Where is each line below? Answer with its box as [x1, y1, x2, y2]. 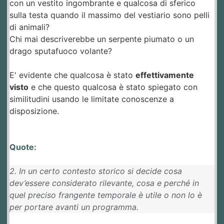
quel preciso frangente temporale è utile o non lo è [9, 190, 202, 200]
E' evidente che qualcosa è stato [9, 70, 135, 80]
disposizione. [9, 106, 59, 116]
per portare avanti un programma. [9, 202, 138, 212]
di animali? [9, 22, 49, 32]
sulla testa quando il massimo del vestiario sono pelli [9, 10, 209, 20]
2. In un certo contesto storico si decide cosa [9, 166, 182, 176]
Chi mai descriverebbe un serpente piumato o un [9, 34, 194, 44]
